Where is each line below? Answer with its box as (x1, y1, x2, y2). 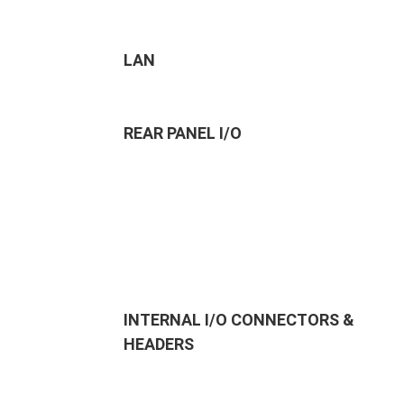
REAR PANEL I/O (124, 124, 242, 142)
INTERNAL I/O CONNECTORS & (124, 310, 354, 329)
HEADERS (124, 335, 194, 353)
